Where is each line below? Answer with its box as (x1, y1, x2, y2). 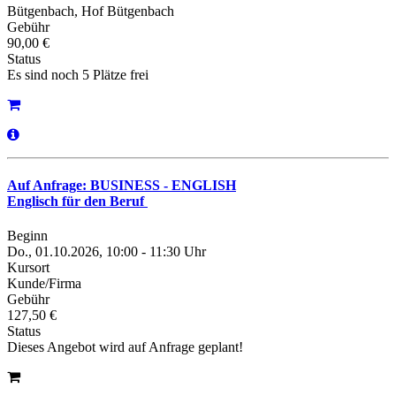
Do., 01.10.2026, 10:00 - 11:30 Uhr (7, 244, 206, 260)
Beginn (7, 228, 48, 244)
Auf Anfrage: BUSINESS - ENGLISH (7, 177, 236, 193)
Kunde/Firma (7, 276, 81, 292)
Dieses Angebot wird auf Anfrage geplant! (7, 339, 243, 355)
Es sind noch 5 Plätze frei (7, 66, 148, 82)
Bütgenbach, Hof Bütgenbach (7, 3, 174, 19)
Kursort (7, 260, 49, 276)
